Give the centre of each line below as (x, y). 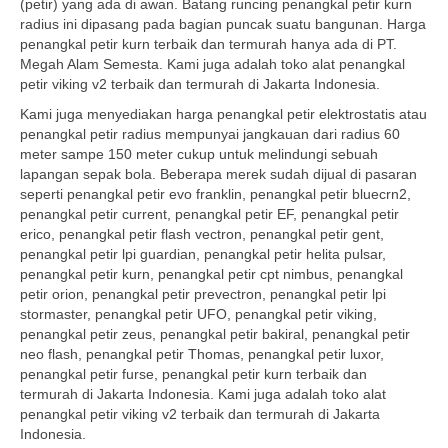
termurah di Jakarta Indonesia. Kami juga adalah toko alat (203, 394)
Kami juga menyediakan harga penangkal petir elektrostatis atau (223, 114)
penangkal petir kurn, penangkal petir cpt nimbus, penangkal (211, 274)
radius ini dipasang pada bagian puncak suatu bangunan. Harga (223, 24)
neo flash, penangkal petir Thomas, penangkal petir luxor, (202, 354)
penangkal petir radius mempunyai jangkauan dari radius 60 (210, 134)
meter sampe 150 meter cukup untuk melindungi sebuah (199, 154)
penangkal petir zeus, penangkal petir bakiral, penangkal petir (215, 334)
